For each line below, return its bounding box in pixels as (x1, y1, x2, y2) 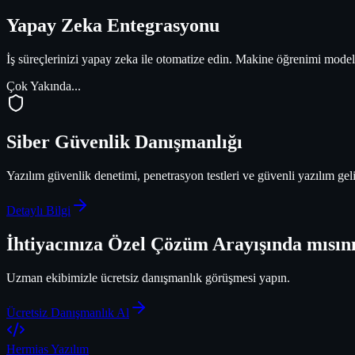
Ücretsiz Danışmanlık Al (6, 305, 129, 319)
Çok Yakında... (6, 78, 81, 93)
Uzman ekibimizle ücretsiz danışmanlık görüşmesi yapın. (6, 270, 290, 284)
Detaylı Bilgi (6, 203, 71, 217)
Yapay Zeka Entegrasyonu (6, 14, 219, 36)
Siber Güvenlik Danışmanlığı (6, 131, 242, 152)
